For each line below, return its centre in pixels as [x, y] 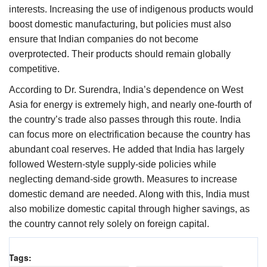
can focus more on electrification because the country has [130, 134]
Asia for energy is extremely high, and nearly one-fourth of [130, 104]
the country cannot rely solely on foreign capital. [109, 223]
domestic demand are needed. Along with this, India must [129, 194]
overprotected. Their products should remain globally [120, 54]
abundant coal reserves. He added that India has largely [127, 149]
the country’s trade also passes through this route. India [125, 119]
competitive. [34, 69]
